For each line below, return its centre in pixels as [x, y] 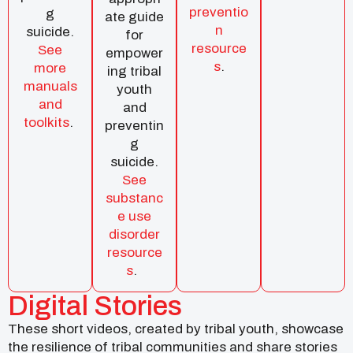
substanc [134, 198]
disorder [134, 234]
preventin [134, 125]
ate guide [134, 17]
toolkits [46, 122]
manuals [50, 86]
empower [134, 53]
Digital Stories [95, 305]
